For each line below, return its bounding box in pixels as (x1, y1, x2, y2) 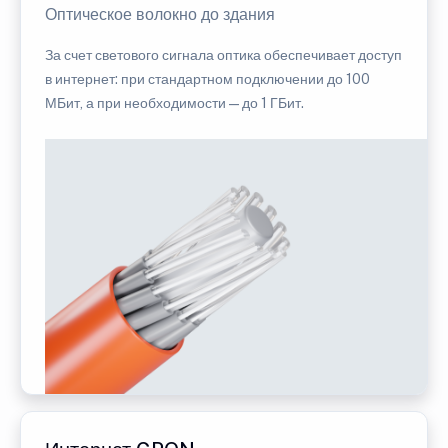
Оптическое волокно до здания (45, 5, 275, 25)
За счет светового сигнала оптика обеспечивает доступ (45, 47, 402, 64)
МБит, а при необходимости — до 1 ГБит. (45, 95, 304, 112)
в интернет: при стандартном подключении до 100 (45, 71, 370, 88)
